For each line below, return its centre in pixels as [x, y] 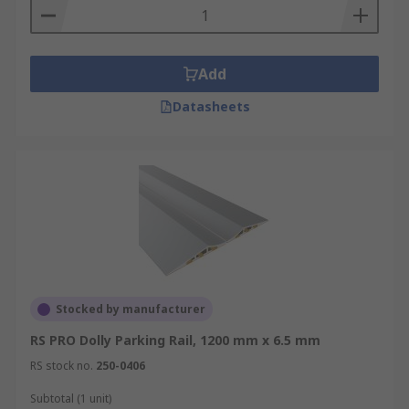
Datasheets [211, 106]
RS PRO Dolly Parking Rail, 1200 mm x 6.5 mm [175, 340]
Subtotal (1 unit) [71, 399]
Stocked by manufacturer [131, 309]
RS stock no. [62, 366]
